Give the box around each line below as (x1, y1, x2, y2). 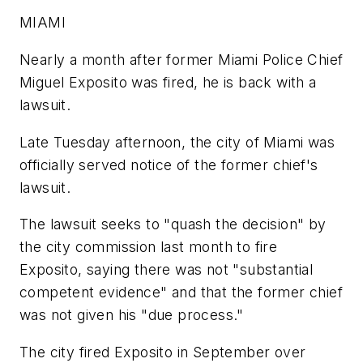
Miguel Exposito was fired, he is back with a (19, 73, 317, 91)
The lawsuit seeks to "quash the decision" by (19, 216, 327, 233)
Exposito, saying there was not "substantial (19, 261, 314, 279)
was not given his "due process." (19, 306, 244, 324)
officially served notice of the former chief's (19, 156, 318, 173)
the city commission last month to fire (19, 238, 278, 256)
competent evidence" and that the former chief (19, 284, 343, 301)
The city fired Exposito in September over (19, 343, 306, 361)
